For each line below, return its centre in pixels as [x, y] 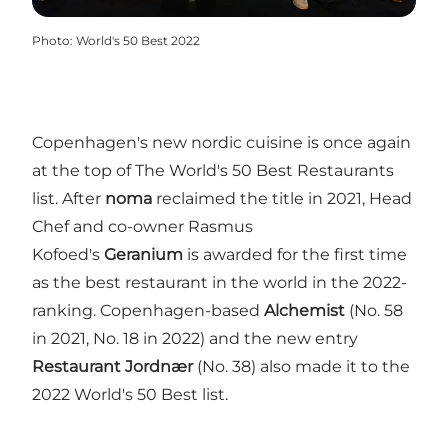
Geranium [143, 254]
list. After [68, 198]
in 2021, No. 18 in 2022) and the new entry [195, 338]
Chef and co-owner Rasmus [142, 226]
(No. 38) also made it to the [301, 366]
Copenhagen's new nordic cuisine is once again [221, 142]
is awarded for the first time [295, 254]
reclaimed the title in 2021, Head [282, 198]
